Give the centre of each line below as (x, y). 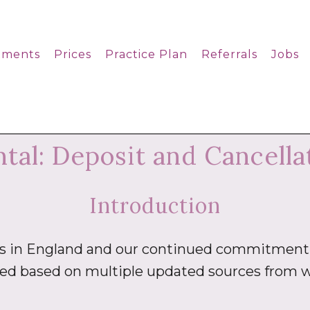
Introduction (155, 206)
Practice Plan (146, 54)
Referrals (229, 54)
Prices (73, 54)
